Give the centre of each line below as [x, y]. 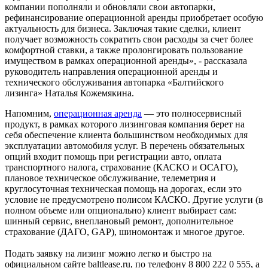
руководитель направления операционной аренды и [111, 72]
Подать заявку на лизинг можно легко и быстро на [108, 254]
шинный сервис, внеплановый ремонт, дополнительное [119, 221]
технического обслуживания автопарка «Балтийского [114, 83]
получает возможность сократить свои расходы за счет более [129, 39]
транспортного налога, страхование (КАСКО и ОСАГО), [121, 167]
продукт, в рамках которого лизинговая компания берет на [125, 124]
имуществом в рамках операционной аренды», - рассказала [126, 61]
